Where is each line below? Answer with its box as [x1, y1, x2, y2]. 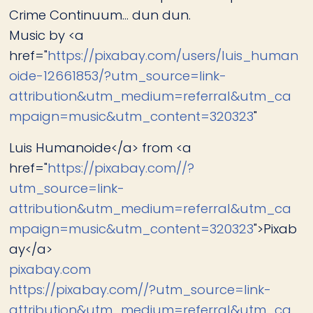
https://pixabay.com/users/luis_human [48, 47, 299, 65]
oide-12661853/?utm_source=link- [9, 67, 227, 85]
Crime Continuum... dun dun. [9, 6, 191, 24]
